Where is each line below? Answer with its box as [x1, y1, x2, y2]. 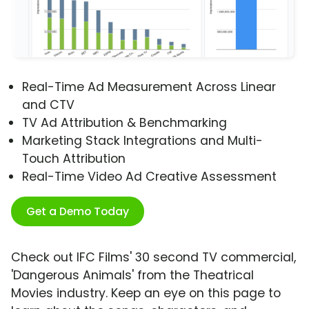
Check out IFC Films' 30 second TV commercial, [11, 249, 296, 266]
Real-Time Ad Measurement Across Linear [22, 79, 276, 96]
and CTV [22, 97, 74, 114]
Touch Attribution [22, 150, 126, 168]
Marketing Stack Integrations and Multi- [22, 132, 263, 150]
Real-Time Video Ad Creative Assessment [22, 168, 277, 186]
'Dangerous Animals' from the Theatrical [11, 267, 254, 284]
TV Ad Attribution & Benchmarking [22, 114, 227, 132]
